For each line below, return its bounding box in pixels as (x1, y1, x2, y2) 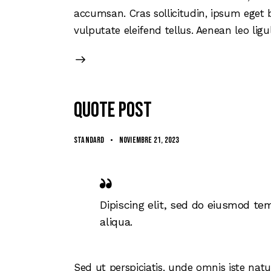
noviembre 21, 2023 (119, 134, 180, 145)
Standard (74, 134, 105, 145)
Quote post (74, 97, 152, 124)
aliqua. (100, 215, 132, 228)
